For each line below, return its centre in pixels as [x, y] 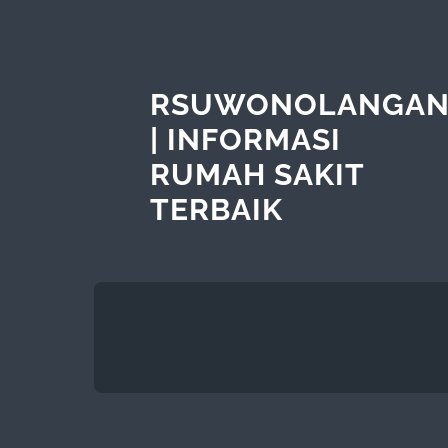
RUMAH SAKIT [256, 174]
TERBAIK [216, 209]
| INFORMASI [245, 139]
